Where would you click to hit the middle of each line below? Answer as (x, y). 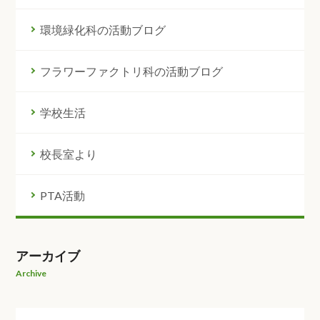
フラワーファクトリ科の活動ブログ (132, 71)
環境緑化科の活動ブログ (103, 29)
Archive (31, 273)
